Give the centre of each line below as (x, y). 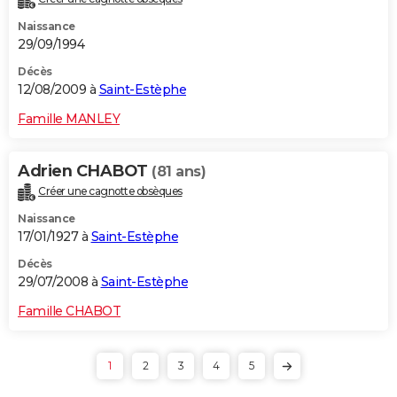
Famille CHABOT (69, 311)
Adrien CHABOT (85, 171)
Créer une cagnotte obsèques (110, 191)
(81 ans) (179, 171)
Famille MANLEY (69, 118)
